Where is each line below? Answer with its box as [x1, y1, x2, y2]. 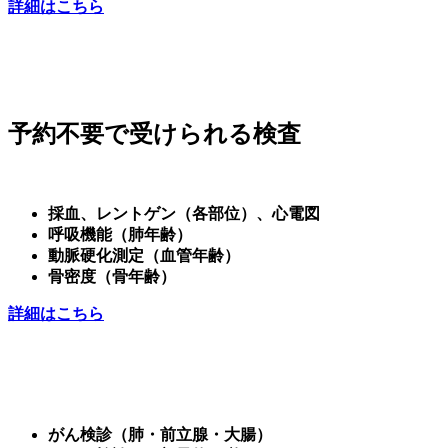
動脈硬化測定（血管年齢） [48, 246, 240, 264]
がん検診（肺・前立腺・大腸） [48, 425, 272, 443]
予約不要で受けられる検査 [8, 120, 301, 147]
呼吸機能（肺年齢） [48, 225, 192, 243]
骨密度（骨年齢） [48, 267, 176, 285]
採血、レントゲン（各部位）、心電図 [48, 204, 320, 222]
